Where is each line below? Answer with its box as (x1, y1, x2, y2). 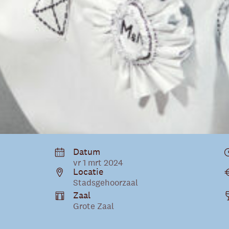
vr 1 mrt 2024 (73, 156, 123, 168)
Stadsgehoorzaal (73, 176, 138, 188)
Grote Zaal (73, 200, 114, 212)
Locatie (73, 165, 103, 177)
